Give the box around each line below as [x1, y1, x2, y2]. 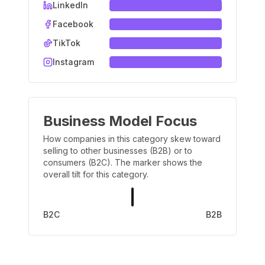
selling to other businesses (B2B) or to [43, 146, 192, 156]
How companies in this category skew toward [43, 134, 221, 144]
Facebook [53, 19, 93, 29]
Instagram [53, 57, 94, 67]
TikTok [53, 38, 80, 48]
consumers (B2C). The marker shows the [43, 157, 202, 167]
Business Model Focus [43, 112, 197, 130]
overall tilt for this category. [43, 169, 148, 179]
